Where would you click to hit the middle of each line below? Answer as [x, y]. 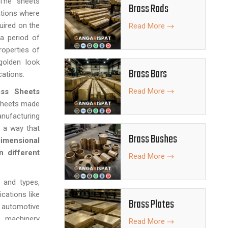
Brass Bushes [153, 139]
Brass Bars [148, 74]
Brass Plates [151, 205]
